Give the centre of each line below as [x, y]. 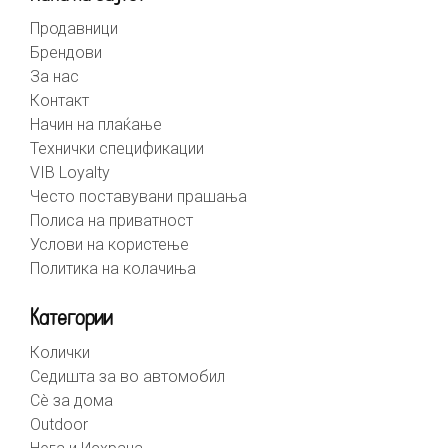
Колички [60, 353]
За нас [54, 77]
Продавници [74, 29]
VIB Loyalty [70, 173]
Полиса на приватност [111, 221]
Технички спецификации [117, 149]
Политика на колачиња [113, 269]
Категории [71, 320]
